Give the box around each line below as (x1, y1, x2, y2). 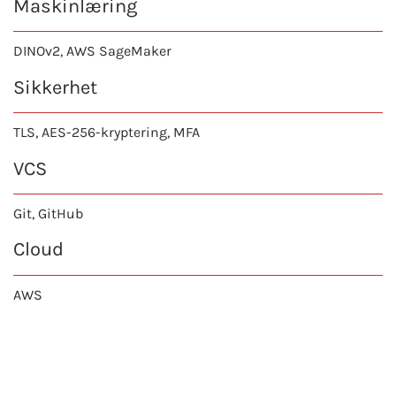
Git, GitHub (13, 204, 83, 222)
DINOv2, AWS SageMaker (13, 42, 171, 60)
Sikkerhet (13, 75, 97, 99)
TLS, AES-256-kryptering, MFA (13, 124, 200, 141)
